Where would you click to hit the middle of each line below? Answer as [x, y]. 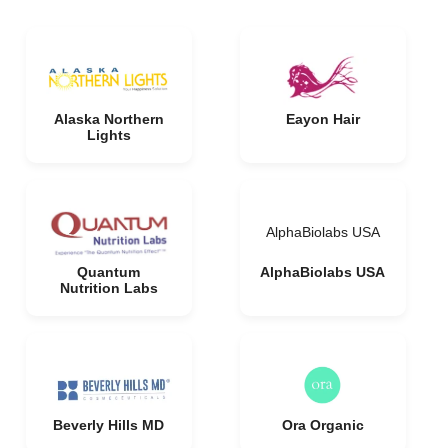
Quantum [108, 272]
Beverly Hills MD [108, 425]
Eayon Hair [322, 119]
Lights [108, 135]
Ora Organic [322, 425]
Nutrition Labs [108, 288]
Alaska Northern [108, 119]
